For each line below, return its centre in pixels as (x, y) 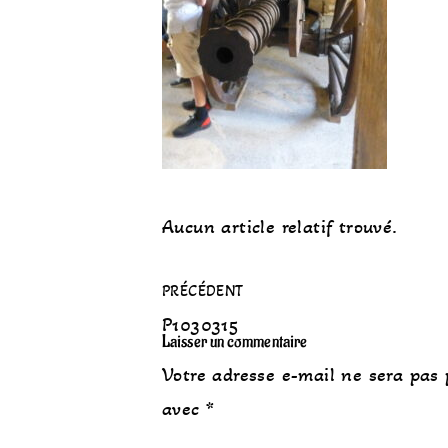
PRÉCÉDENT (203, 290)
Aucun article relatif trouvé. (280, 227)
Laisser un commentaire (235, 342)
